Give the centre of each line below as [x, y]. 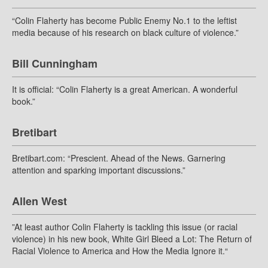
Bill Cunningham [55, 64]
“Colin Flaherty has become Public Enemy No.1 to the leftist [124, 21]
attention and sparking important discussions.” [99, 170]
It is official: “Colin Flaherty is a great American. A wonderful [125, 89]
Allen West [39, 201]
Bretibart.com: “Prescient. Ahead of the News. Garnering [119, 158]
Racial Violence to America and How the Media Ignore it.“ [120, 251]
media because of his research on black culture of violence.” [125, 33]
